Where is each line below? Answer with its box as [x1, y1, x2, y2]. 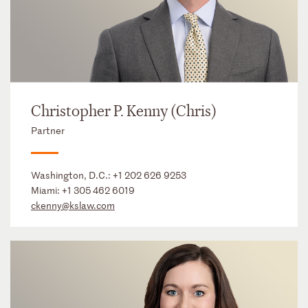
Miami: [31, 184, 62, 197]
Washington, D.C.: [31, 168, 113, 182]
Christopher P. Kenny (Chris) [31, 102, 217, 122]
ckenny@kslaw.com [31, 199, 115, 212]
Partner [31, 124, 65, 137]
